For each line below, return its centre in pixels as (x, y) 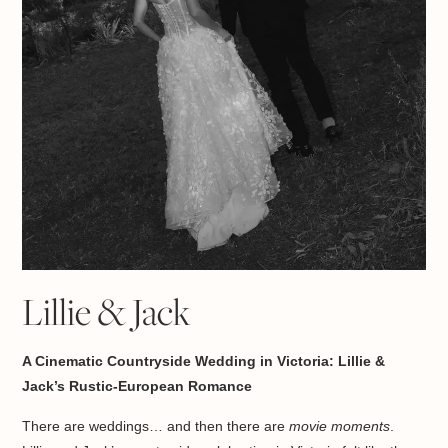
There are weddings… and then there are (156, 426)
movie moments (340, 426)
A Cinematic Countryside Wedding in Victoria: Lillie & (204, 361)
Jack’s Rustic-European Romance (137, 386)
